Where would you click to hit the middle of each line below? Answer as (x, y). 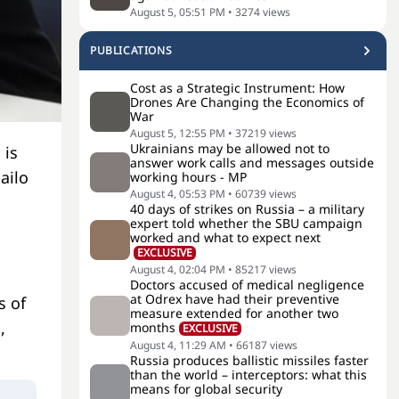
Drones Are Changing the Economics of (247, 102)
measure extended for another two (234, 313)
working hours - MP (188, 177)
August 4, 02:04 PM (178, 269)
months (153, 327)
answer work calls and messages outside (252, 163)
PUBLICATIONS (131, 50)
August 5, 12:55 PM (178, 133)
